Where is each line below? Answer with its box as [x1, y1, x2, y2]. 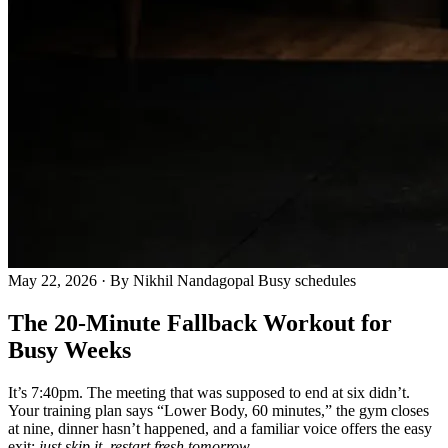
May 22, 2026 [8, 272, 97, 289]
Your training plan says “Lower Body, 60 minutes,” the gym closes [8, 401, 429, 419]
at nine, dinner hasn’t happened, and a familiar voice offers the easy [8, 419, 432, 437]
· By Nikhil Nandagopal [101, 272, 254, 289]
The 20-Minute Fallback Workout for [8, 309, 392, 336]
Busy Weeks [8, 336, 131, 363]
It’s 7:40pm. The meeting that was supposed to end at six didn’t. [8, 383, 410, 401]
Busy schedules [258, 272, 356, 289]
